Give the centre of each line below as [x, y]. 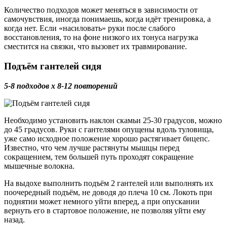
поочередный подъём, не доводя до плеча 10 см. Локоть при [108, 192]
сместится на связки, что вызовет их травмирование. [96, 47]
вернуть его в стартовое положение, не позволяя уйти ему [105, 210]
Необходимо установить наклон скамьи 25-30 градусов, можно [113, 120]
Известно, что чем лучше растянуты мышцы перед [92, 147]
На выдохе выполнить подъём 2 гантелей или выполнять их [109, 183]
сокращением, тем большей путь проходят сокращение [99, 157]
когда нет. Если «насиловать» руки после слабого [90, 28]
